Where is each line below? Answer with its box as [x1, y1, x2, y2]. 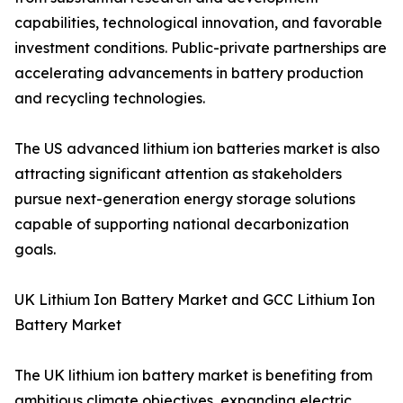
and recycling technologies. [14, 89, 205, 108]
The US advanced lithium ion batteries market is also [14, 139, 380, 158]
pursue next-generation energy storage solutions [14, 190, 355, 209]
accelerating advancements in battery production [14, 64, 363, 83]
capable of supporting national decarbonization [14, 215, 349, 234]
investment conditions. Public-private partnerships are [14, 39, 387, 58]
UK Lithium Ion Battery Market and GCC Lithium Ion [14, 291, 375, 309]
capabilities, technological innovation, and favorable [14, 13, 382, 32]
